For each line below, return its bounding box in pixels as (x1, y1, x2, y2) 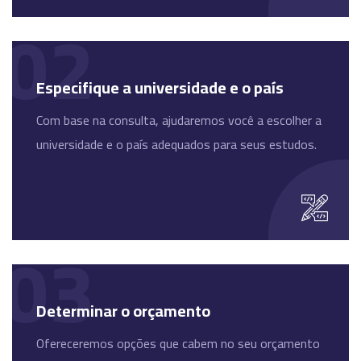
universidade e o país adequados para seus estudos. (36, 132, 317, 157)
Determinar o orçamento (36, 296, 210, 326)
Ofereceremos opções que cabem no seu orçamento (36, 331, 320, 356)
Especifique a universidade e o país (36, 73, 284, 103)
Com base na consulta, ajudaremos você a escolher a (36, 108, 322, 133)
